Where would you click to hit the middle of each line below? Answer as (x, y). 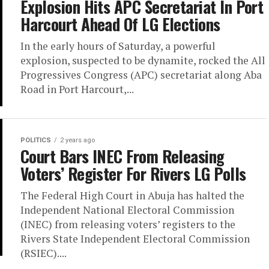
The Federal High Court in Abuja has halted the (132, 195)
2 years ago (77, 140)
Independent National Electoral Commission (127, 210)
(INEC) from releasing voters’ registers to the (128, 224)
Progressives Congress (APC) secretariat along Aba (141, 75)
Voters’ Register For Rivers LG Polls (133, 174)
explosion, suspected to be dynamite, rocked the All (143, 60)
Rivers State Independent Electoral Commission (135, 239)
